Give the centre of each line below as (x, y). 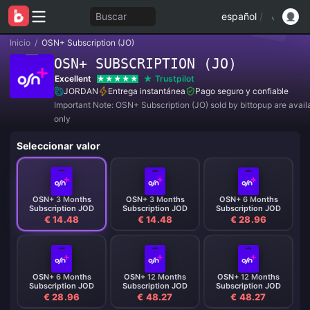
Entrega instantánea (147, 91)
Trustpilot (175, 79)
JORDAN (81, 91)
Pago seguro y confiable (242, 91)
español (239, 16)
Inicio (20, 43)
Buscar (111, 16)
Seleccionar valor (59, 146)
